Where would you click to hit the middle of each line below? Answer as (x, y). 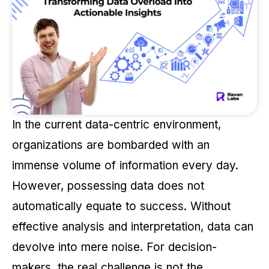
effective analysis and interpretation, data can (133, 227)
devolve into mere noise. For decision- (114, 247)
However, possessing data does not (108, 186)
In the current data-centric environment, (116, 125)
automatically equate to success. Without (121, 207)
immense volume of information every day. (125, 166)
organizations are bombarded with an (111, 145)
